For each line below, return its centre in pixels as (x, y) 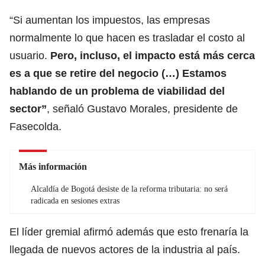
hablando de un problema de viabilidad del (117, 91)
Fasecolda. (35, 126)
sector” (28, 109)
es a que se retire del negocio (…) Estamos (118, 73)
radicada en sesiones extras (75, 201)
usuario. (30, 55)
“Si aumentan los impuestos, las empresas (110, 20)
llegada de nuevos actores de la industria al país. (125, 249)
